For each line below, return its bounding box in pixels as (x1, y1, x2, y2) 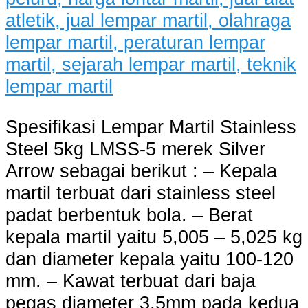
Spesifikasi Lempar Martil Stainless (5, 116, 296, 138)
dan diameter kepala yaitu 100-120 (5, 248, 294, 270)
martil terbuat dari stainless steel (5, 182, 276, 204)
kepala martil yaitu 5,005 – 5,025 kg (5, 226, 302, 248)
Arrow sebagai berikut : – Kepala (5, 160, 277, 182)
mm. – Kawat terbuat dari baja (5, 270, 256, 292)
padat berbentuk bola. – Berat (5, 204, 253, 226)
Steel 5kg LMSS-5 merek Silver (5, 138, 265, 160)
